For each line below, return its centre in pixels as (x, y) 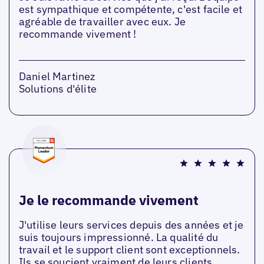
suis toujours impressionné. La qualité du (118, 237)
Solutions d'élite (57, 88)
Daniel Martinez (57, 76)
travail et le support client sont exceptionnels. (129, 249)
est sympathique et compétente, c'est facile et (131, 9)
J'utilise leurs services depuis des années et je (131, 225)
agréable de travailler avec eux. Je (102, 21)
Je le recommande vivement (108, 199)
